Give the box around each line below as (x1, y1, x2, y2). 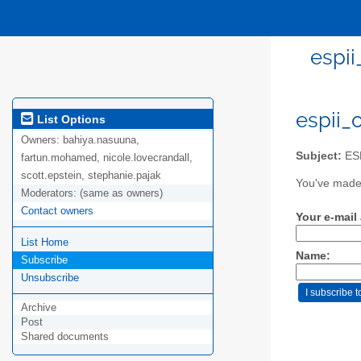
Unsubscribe (21, 272, 79, 284)
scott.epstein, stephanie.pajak (21, 169, 161, 182)
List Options (34, 112, 106, 126)
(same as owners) (80, 187, 163, 200)
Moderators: (21, 187, 80, 200)
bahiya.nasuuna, (63, 134, 139, 147)
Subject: (296, 149, 342, 162)
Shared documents (21, 330, 109, 343)
